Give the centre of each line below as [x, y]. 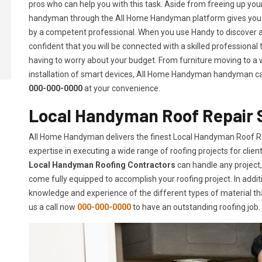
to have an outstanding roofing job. [196, 207]
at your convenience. [121, 89]
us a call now [53, 207]
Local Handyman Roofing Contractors [102, 165]
